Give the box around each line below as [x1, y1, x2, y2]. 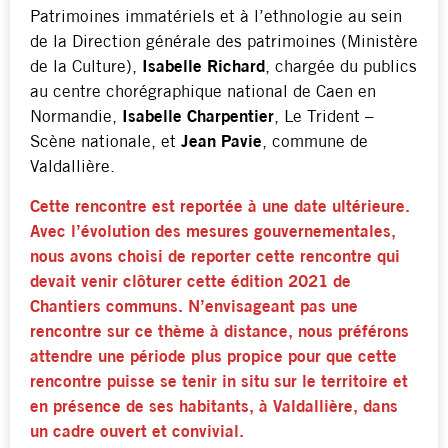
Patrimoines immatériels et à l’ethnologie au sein [30, 9, 402, 27]
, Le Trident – [274, 109, 374, 127]
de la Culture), [30, 59, 142, 77]
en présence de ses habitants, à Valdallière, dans [30, 398, 398, 416]
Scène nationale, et [30, 134, 181, 152]
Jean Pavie [181, 134, 262, 152]
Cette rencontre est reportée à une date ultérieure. [30, 198, 410, 216]
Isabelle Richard [142, 59, 265, 77]
